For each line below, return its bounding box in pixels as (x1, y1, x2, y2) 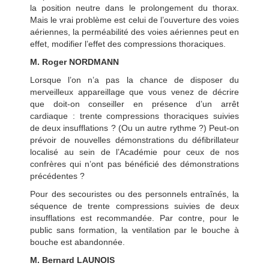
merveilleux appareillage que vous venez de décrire (30, 86, 239, 97)
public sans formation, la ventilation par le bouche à (30, 225, 239, 235)
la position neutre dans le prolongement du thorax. (30, 2, 239, 13)
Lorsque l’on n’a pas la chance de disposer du (30, 74, 239, 85)
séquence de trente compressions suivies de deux (30, 201, 239, 211)
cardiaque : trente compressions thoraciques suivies (30, 110, 239, 121)
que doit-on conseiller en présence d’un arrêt (30, 98, 239, 109)
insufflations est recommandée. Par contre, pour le (30, 213, 239, 223)
